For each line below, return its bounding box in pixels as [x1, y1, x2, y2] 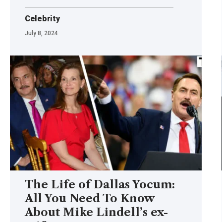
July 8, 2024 [25, 29, 58, 37]
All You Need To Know [25, 191, 155, 205]
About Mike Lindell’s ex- [25, 205, 168, 219]
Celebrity [25, 13, 60, 23]
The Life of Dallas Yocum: [25, 177, 175, 191]
